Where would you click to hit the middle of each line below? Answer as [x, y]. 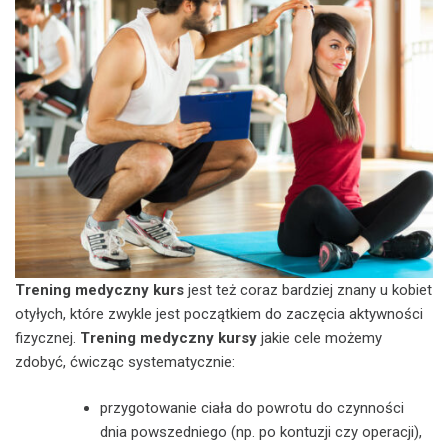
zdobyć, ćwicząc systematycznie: [125, 361]
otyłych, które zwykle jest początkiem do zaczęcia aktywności [219, 313]
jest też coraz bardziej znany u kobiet [308, 289]
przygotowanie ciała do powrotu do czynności [252, 408]
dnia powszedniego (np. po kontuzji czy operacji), [261, 432]
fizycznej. [47, 337]
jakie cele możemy [319, 337]
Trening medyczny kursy [168, 337]
